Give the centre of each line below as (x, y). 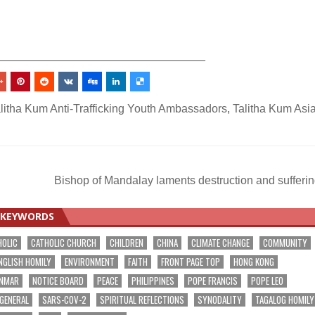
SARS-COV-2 (64, 299)
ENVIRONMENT (89, 261)
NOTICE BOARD (58, 280)
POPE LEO (267, 280)
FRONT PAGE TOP (190, 261)
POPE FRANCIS (212, 280)
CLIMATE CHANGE (220, 242)
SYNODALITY (219, 299)
